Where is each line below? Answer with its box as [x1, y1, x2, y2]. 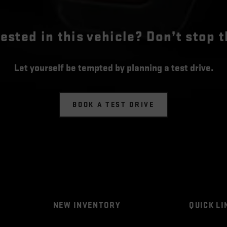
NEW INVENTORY [53, 200, 120, 210]
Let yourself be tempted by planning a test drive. [14, 62, 213, 74]
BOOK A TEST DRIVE [72, 100, 155, 109]
